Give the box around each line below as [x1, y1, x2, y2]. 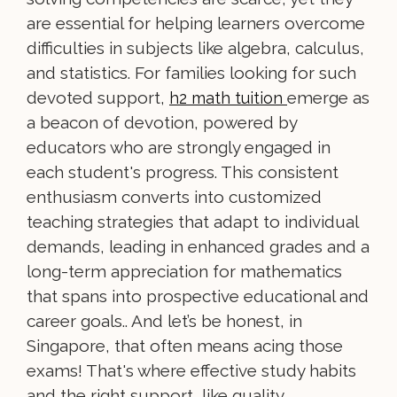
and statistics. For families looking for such [27, 63, 356, 82]
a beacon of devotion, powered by [27, 113, 297, 132]
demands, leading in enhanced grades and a [27, 237, 370, 256]
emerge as [287, 88, 370, 107]
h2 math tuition [169, 89, 287, 107]
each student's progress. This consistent [27, 162, 339, 182]
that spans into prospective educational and [27, 286, 369, 306]
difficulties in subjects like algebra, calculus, [27, 38, 364, 58]
